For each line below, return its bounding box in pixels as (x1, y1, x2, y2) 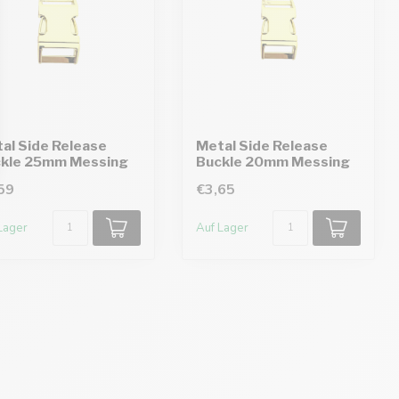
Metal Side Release (195, 136, 328, 154)
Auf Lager (195, 219, 248, 236)
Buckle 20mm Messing (195, 152, 350, 170)
